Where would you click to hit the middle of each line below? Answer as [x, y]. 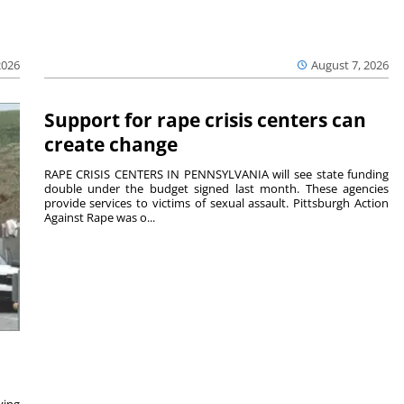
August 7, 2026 [350, 65]
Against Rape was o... [99, 217]
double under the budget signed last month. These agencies [216, 188]
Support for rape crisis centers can [205, 119]
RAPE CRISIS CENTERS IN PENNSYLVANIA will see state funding [216, 174]
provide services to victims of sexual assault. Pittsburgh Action [216, 202]
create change [110, 144]
